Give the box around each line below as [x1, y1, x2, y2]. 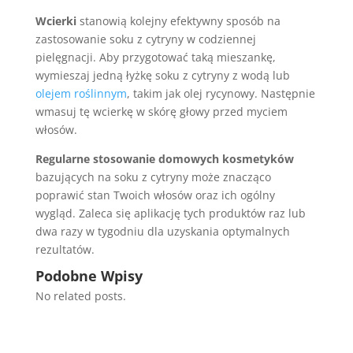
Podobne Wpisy [35, 266, 143, 285]
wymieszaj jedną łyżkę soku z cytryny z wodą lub [35, 68, 290, 83]
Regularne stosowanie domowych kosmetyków [35, 151, 294, 166]
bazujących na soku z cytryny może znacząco [35, 169, 271, 184]
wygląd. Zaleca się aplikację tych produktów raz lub [35, 206, 306, 221]
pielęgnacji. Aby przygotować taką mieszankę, [35, 50, 276, 65]
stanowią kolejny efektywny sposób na [76, 13, 281, 28]
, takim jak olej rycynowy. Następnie [126, 86, 315, 101]
